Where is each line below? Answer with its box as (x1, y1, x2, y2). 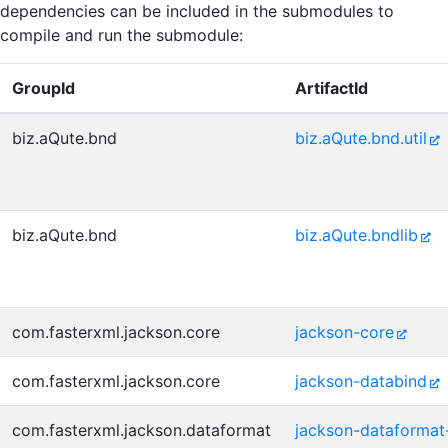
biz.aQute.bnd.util (295, 128, 427, 148)
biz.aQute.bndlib (295, 225, 418, 245)
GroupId (12, 78, 75, 98)
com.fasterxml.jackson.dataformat (12, 420, 271, 440)
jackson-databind (295, 371, 427, 391)
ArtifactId (295, 78, 368, 98)
